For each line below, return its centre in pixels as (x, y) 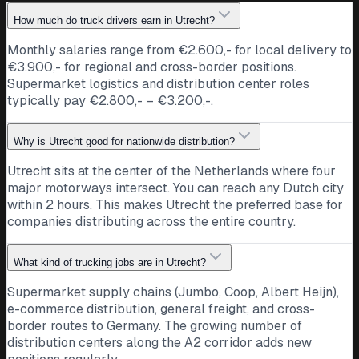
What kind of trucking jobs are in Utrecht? (110, 262)
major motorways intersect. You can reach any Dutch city (175, 188)
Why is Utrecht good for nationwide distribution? (124, 141)
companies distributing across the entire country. (151, 221)
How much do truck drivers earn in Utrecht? (114, 20)
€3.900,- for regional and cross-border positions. (152, 67)
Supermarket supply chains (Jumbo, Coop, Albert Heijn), (173, 292)
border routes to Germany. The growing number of (155, 325)
